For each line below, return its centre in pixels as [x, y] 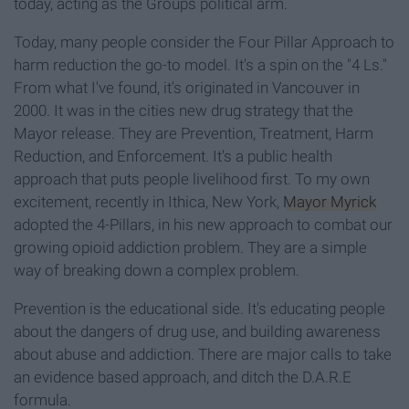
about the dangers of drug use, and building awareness [197, 332]
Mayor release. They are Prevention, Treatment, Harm [194, 134]
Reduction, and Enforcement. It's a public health [173, 157]
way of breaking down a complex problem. [157, 271]
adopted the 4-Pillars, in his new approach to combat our [203, 225]
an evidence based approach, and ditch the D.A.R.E [183, 378]
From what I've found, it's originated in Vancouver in [187, 88]
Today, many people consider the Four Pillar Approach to [204, 42]
